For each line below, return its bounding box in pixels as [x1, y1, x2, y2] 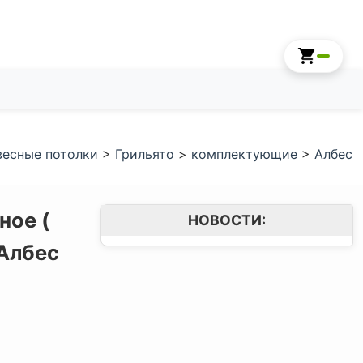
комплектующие [191, 146, 297, 162]
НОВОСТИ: [188, 211, 266, 228]
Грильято [115, 146, 174, 162]
